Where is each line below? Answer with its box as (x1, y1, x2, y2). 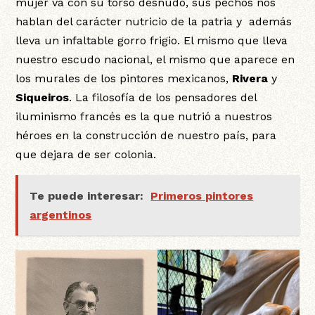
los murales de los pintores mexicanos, (15, 71, 233, 85)
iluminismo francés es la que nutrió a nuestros (15, 109, 273, 123)
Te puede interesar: (30, 188, 144, 202)
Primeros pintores (150, 188, 254, 202)
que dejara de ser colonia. (15, 147, 157, 161)
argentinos (30, 207, 92, 221)
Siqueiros (15, 90, 70, 104)
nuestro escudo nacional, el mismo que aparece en (15, 52, 295, 66)
